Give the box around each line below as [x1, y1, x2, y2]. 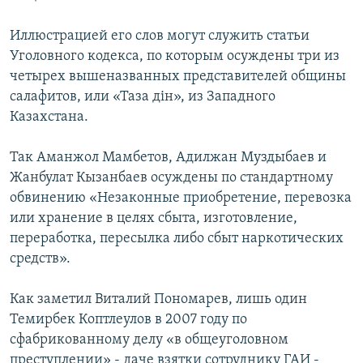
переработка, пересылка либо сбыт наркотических [10, 231, 344, 247]
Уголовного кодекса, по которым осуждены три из [10, 49, 340, 65]
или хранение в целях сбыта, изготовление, [10, 211, 297, 227]
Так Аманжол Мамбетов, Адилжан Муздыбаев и [10, 150, 327, 166]
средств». [10, 251, 70, 267]
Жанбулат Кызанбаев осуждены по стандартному [10, 170, 333, 186]
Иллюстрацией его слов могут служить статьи [10, 28, 310, 45]
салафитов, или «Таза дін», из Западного [10, 89, 275, 105]
